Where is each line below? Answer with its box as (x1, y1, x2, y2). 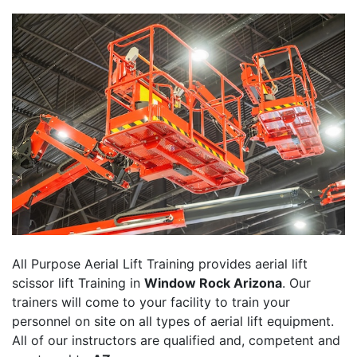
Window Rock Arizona (144, 275, 282, 292)
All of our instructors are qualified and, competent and (12, 332, 340, 349)
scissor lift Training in (12, 275, 144, 292)
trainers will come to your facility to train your (12, 294, 290, 311)
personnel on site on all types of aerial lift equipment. (12, 313, 334, 330)
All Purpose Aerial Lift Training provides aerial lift (12, 256, 308, 273)
